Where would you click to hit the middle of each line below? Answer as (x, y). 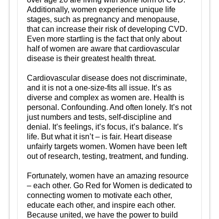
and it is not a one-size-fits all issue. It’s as (99, 88)
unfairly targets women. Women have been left (107, 146)
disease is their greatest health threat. (91, 58)
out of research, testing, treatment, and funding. (108, 156)
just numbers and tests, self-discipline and (99, 117)
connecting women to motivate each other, (99, 195)
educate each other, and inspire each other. (101, 205)
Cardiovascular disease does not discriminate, (107, 78)
